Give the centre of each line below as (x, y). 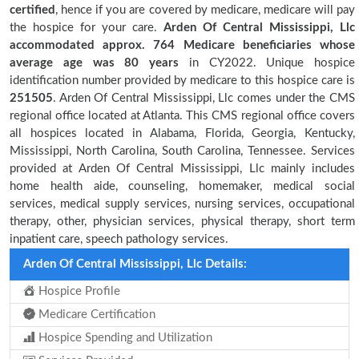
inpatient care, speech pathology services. (119, 239)
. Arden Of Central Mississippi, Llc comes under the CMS (204, 98)
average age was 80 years (99, 63)
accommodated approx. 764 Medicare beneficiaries (161, 45)
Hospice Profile (78, 291)
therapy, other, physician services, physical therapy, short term (182, 222)
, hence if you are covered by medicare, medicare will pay (205, 10)
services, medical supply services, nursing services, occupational (182, 204)
